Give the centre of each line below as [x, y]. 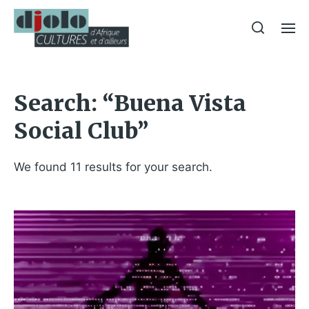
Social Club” [81, 131]
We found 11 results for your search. [113, 167]
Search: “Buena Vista [130, 103]
